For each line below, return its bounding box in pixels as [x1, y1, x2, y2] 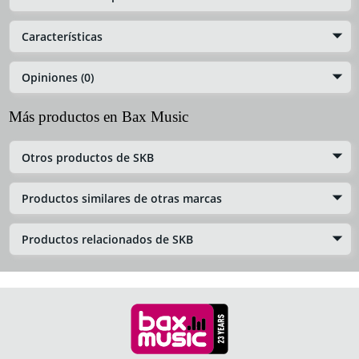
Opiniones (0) [22, 70, 94, 86]
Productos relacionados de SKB [22, 232, 193, 248]
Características [22, 29, 103, 45]
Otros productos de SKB [22, 149, 154, 165]
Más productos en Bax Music [9, 108, 188, 126]
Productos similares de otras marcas [22, 190, 222, 206]
